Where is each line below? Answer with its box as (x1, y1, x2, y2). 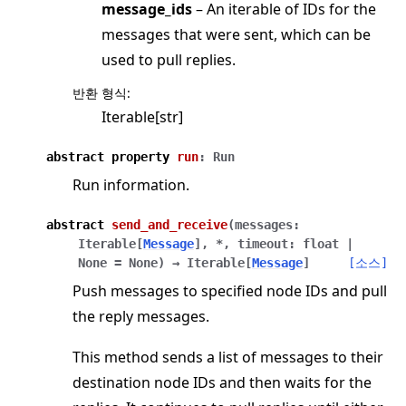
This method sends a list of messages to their (72, 347, 383, 368)
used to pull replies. (101, 49, 236, 70)
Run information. (72, 174, 189, 195)
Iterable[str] (101, 106, 183, 127)
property (111, 149, 169, 164)
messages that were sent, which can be (101, 24, 371, 44)
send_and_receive (111, 217, 227, 232)
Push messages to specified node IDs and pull (72, 280, 387, 301)
